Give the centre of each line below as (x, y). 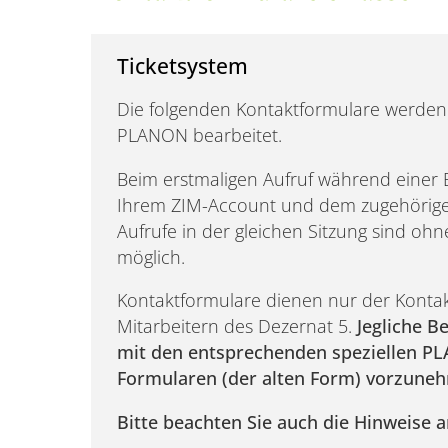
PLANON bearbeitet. (200, 135)
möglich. (151, 256)
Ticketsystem (183, 65)
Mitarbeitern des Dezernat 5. (237, 326)
